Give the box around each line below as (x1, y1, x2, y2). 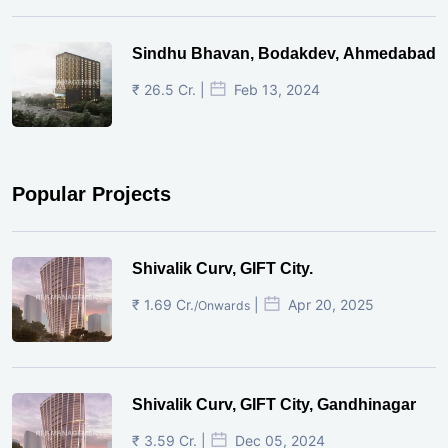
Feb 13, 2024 (234, 80, 320, 98)
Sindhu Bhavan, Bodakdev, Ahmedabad (132, 44, 436, 62)
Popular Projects (12, 182, 171, 205)
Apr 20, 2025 (288, 295, 374, 313)
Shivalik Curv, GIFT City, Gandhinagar (132, 395, 416, 413)
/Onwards (194, 297, 250, 313)
